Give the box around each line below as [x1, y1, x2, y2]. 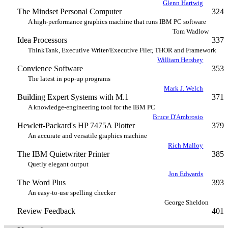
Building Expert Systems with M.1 [17, 93, 129, 101]
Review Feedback [17, 207, 75, 215]
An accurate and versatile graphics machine [28, 132, 147, 139]
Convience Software [17, 64, 83, 73]
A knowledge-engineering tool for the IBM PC [28, 103, 155, 111]
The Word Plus [17, 178, 66, 187]
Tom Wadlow [173, 27, 209, 35]
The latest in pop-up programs [28, 75, 110, 82]
